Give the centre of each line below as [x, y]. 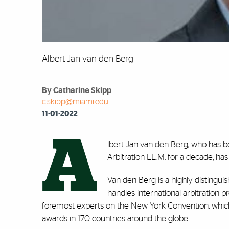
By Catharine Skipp [77, 91]
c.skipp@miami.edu [75, 102]
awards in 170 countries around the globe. [117, 219]
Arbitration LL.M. [136, 157]
